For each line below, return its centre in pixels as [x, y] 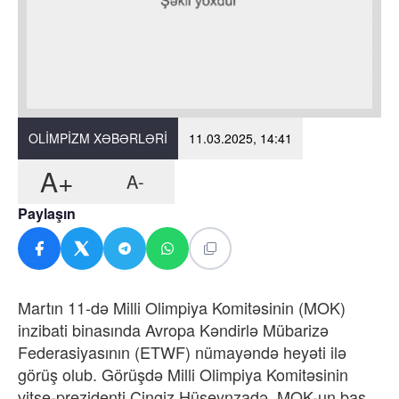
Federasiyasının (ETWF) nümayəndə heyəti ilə [182, 351]
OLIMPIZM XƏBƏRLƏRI [98, 138]
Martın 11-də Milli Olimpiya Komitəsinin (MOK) [182, 307]
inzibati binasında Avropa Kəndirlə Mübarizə [173, 329]
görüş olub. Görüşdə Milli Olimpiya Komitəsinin [183, 374]
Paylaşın [47, 213]
